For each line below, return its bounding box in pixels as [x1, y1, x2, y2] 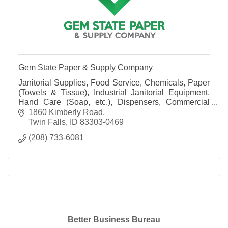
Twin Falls [28, 117, 66, 126]
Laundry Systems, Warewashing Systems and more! [18, 107, 206, 117]
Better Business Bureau [68, 215, 160, 224]
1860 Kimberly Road [28, 107, 103, 117]
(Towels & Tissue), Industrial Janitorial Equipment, [18, 88, 210, 97]
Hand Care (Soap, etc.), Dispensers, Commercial [18, 98, 210, 107]
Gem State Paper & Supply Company [18, 63, 153, 72]
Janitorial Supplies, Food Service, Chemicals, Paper [18, 78, 210, 88]
